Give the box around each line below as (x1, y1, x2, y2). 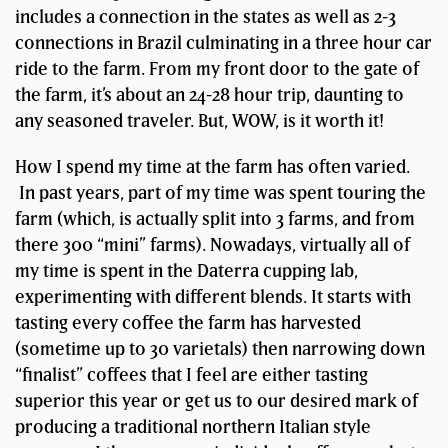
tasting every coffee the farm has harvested (15, 312, 361, 334)
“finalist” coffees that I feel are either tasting (15, 364, 368, 386)
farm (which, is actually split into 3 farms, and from (15, 208, 415, 230)
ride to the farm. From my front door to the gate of (15, 58, 419, 80)
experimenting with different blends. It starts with (15, 286, 411, 308)
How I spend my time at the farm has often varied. (15, 156, 410, 178)
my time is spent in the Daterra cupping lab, (15, 260, 358, 282)
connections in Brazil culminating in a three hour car (15, 32, 432, 54)
